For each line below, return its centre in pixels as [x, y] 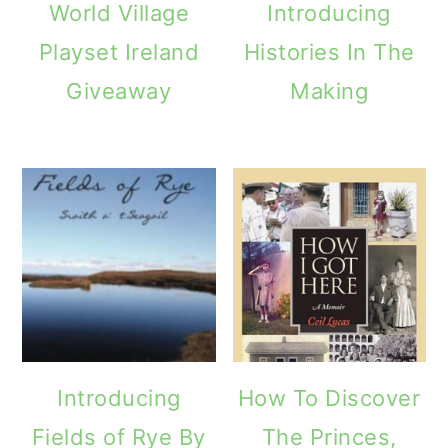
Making [329, 91]
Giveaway [119, 91]
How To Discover [329, 397]
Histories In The [329, 52]
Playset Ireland [119, 52]
